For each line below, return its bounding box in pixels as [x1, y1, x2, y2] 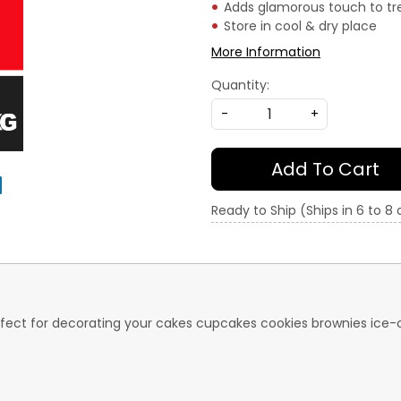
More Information [211, 42, 320, 61]
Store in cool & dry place [224, 16, 377, 35]
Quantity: [211, 75, 269, 94]
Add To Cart [271, 156, 380, 182]
